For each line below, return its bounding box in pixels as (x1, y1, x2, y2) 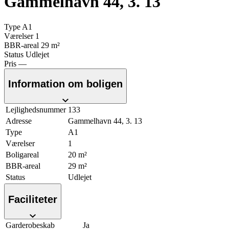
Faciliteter (8, 194, 57, 205)
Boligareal (6, 150, 39, 159)
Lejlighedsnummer (6, 105, 66, 114)
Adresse (6, 117, 32, 126)
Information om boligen (8, 78, 123, 90)
